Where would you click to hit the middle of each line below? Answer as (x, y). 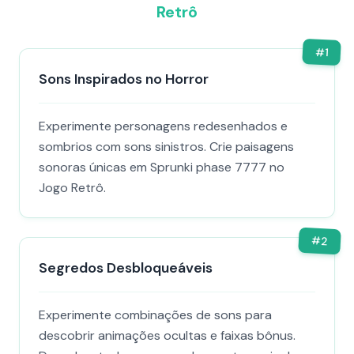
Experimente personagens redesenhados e (163, 126)
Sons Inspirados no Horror (124, 79)
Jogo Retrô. (72, 188)
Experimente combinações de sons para (155, 315)
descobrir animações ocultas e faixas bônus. (167, 335)
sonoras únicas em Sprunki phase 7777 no (162, 167)
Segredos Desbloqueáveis (126, 268)
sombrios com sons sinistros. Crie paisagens (166, 147)
